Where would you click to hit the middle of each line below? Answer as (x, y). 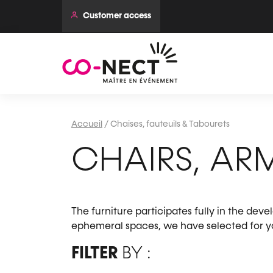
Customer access (117, 16)
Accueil (87, 124)
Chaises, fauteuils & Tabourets (170, 124)
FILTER (94, 253)
